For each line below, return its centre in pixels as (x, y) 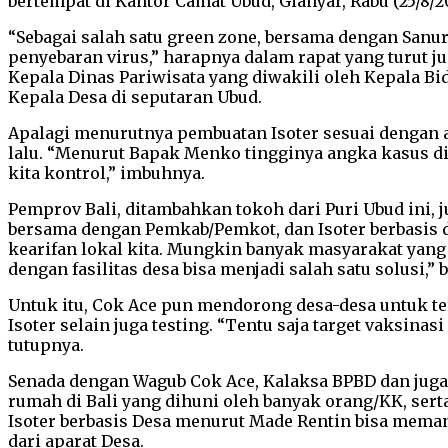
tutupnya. (46, 344)
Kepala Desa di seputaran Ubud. (135, 96)
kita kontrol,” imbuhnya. (106, 172)
